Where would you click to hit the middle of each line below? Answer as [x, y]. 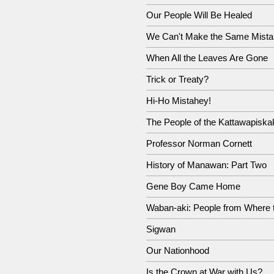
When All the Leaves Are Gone [207, 58]
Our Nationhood [178, 250]
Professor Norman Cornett [199, 143]
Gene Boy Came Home [193, 186]
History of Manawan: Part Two [206, 165]
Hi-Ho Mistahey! [179, 101]
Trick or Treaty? [177, 79]
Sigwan [161, 229]
